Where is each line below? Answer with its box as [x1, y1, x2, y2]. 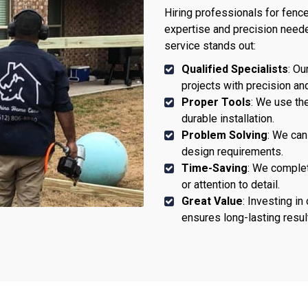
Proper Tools [181, 95, 251, 109]
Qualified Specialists [181, 62, 288, 76]
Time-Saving [181, 161, 247, 175]
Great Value [181, 194, 243, 208]
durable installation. [181, 111, 274, 125]
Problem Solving [181, 128, 267, 142]
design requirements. [181, 144, 283, 158]
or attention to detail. [181, 177, 280, 191]
